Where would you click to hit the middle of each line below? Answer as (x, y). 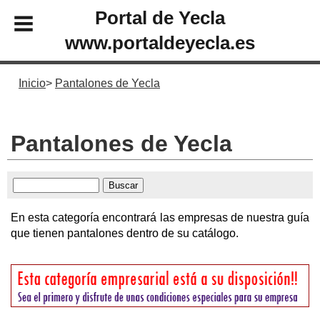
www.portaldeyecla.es (160, 42)
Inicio (32, 83)
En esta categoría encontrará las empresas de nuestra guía (160, 217)
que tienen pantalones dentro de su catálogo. (125, 233)
